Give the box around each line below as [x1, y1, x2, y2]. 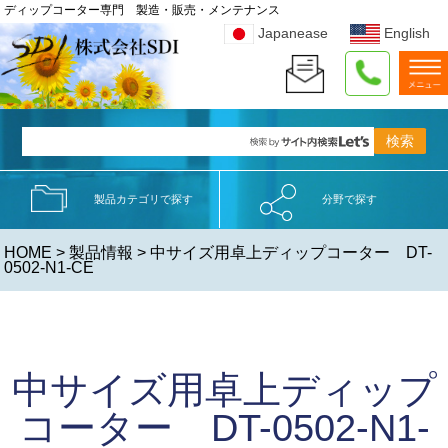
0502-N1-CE [4, 258, 95, 276]
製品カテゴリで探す [93, 193, 193, 206]
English [384, 24, 431, 41]
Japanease [258, 24, 329, 41]
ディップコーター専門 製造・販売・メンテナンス [4, 3, 280, 17]
